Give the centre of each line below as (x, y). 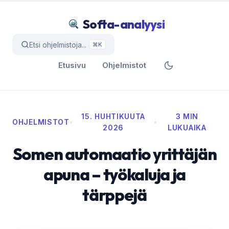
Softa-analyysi (124, 24)
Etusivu (72, 65)
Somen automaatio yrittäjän (114, 154)
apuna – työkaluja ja (114, 174)
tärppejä (114, 195)
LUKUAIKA (187, 128)
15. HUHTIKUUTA (113, 116)
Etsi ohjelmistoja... (58, 44)
